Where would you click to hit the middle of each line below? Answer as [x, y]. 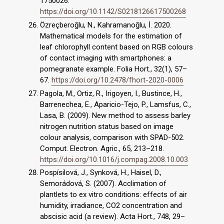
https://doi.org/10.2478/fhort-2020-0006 [117, 80]
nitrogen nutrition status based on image [107, 126]
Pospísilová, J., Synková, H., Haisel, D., [101, 173]
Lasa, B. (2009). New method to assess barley [115, 115]
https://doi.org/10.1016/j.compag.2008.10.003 [114, 159]
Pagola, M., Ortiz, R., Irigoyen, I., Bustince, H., [111, 93]
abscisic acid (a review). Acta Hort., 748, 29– [112, 217]
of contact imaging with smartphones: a [106, 58]
